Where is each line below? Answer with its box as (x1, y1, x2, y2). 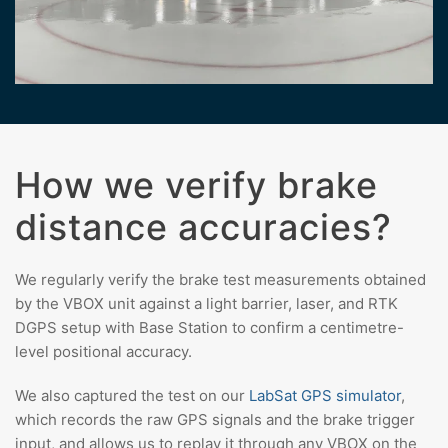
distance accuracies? (15, 204, 392, 249)
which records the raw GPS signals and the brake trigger (15, 409, 415, 429)
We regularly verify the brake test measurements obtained (15, 269, 426, 289)
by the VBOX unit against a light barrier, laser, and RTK (15, 293, 398, 313)
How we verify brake (15, 162, 378, 207)
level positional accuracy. (15, 341, 192, 361)
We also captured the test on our (15, 385, 249, 405)
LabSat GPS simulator (249, 385, 401, 405)
